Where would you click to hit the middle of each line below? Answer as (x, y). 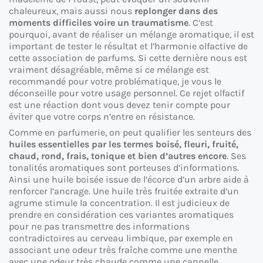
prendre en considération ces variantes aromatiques (121, 215)
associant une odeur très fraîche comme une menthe (123, 250)
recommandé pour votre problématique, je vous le (115, 82)
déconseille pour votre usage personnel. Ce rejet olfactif (127, 93)
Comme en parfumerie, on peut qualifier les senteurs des (130, 133)
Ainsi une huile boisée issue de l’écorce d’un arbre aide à (129, 180)
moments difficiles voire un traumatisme (99, 23)
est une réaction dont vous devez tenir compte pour (119, 105)
